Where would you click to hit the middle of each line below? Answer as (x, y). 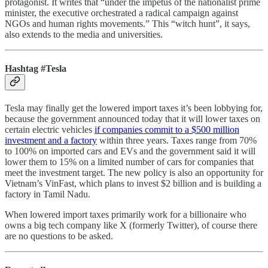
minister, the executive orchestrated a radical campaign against (121, 13)
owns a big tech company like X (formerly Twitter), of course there (131, 226)
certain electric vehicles (50, 130)
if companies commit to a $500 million (167, 130)
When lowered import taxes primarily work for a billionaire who (126, 215)
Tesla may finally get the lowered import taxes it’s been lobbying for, (134, 108)
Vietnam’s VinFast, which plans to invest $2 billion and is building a (133, 184)
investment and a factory (51, 141)
